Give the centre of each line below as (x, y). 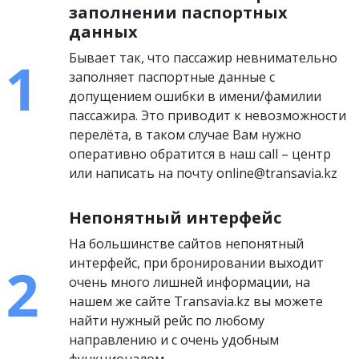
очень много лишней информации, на (190, 282)
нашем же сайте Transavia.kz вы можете (196, 301)
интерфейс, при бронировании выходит (197, 263)
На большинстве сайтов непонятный (187, 244)
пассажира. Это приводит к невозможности (208, 115)
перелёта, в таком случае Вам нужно (186, 135)
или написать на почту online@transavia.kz (204, 173)
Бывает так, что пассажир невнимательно (204, 58)
